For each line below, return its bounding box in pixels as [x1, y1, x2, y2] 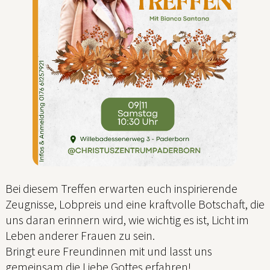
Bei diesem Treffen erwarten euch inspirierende [5, 180, 237, 196]
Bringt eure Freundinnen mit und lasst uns [5, 243, 212, 259]
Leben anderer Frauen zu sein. [5, 227, 155, 243]
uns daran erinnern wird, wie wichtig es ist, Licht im [5, 212, 249, 227]
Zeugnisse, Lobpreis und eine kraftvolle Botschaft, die [5, 196, 265, 212]
